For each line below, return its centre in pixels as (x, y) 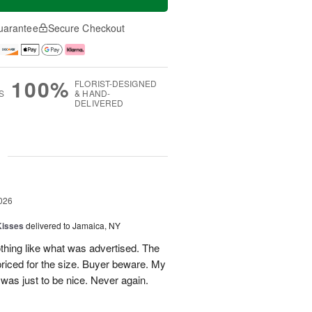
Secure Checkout (86, 28)
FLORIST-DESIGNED (116, 83)
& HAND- (92, 93)
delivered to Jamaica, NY (73, 225)
